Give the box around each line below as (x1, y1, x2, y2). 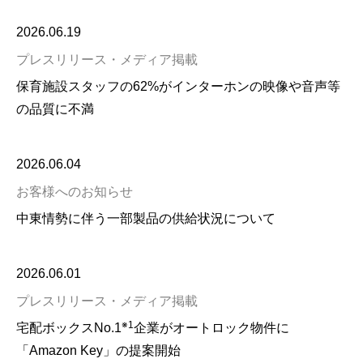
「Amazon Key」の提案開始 (16, 344, 181, 357)
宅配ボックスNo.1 (16, 321, 122, 335)
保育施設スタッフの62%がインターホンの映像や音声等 (16, 79, 340, 93)
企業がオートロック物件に (134, 321, 289, 335)
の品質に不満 (16, 102, 94, 116)
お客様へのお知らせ (16, 185, 133, 199)
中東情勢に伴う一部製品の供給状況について (16, 211, 275, 225)
